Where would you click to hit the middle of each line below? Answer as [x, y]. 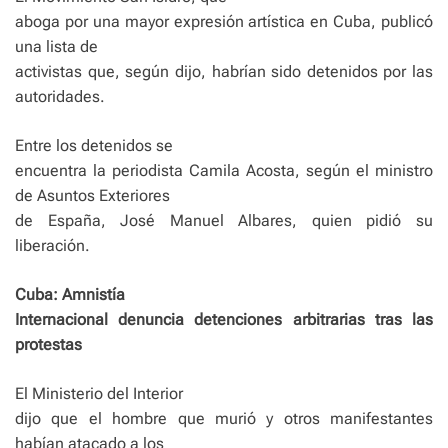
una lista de [56, 47]
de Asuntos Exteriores [92, 196]
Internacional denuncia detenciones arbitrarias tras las [224, 320]
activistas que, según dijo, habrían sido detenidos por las [224, 72]
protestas [48, 345]
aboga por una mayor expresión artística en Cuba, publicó [224, 22]
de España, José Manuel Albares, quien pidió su [224, 221]
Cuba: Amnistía [70, 295]
